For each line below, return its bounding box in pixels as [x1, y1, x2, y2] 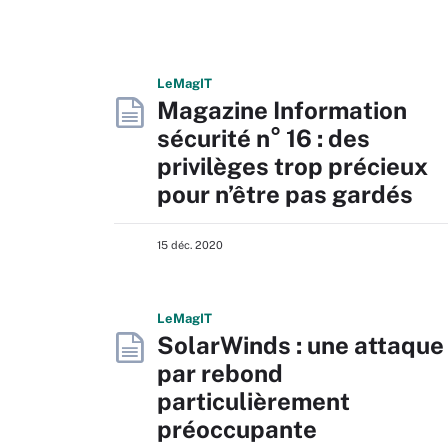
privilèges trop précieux [157, 152, 428, 180]
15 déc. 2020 [157, 239, 223, 251]
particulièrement [157, 387, 350, 415]
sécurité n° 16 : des [157, 124, 370, 152]
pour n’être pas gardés [157, 180, 413, 208]
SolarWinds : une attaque [157, 331, 444, 359]
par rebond [157, 359, 283, 387]
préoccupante [157, 415, 317, 443]
